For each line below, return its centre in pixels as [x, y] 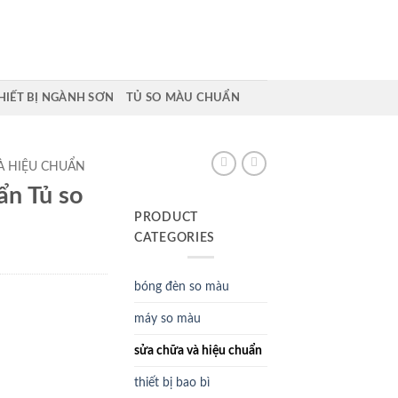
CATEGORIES [175, 237]
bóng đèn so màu [182, 287]
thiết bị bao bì [172, 383]
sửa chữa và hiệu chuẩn [198, 351]
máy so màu [167, 319]
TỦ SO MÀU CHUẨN [183, 98]
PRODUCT [167, 217]
